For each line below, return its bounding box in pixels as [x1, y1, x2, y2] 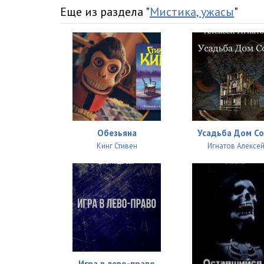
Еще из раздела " [60, 4, 150, 19]
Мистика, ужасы [150, 4, 234, 19]
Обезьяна [97, 127, 137, 138]
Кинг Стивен [96, 141, 137, 151]
